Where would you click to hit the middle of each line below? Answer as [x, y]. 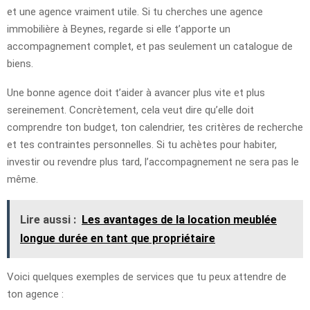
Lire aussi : [48, 219]
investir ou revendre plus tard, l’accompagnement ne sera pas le [153, 162]
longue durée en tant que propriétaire [118, 238]
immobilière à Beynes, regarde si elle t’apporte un [119, 29]
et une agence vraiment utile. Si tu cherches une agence [135, 11]
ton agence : [35, 294]
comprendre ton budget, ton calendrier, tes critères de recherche [155, 127]
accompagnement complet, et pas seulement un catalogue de [150, 46]
